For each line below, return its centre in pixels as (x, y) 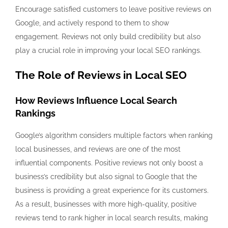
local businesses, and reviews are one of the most (98, 149)
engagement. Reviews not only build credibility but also (108, 37)
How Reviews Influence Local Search (96, 101)
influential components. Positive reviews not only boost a (109, 163)
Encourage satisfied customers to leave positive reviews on (113, 9)
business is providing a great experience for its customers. (112, 191)
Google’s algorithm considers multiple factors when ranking (114, 136)
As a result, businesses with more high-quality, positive (106, 204)
